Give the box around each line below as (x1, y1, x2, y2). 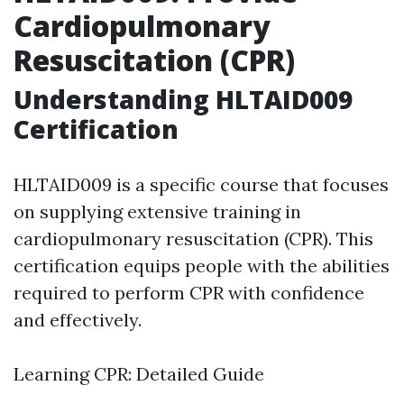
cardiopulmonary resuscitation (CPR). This (14, 227, 373, 250)
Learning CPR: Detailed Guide (14, 363, 264, 385)
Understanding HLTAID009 (14, 82, 353, 116)
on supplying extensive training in (14, 200, 301, 223)
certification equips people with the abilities (14, 254, 390, 277)
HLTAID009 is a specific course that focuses (14, 173, 389, 196)
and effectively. (14, 308, 142, 331)
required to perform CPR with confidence (14, 281, 364, 304)
